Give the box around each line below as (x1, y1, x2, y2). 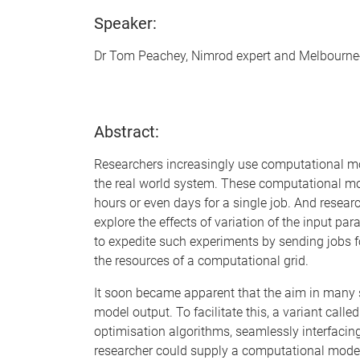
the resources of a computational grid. (94, 253, 309, 269)
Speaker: (94, 14, 157, 33)
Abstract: (94, 122, 159, 142)
